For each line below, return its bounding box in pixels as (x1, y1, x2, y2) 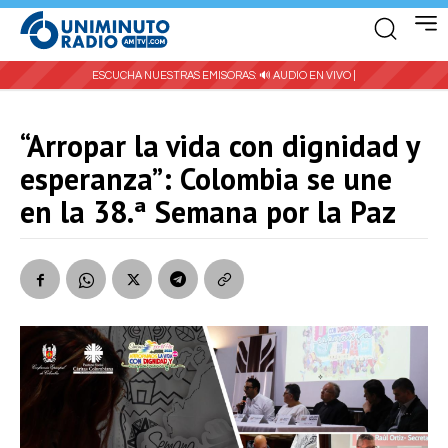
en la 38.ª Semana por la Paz (20, 191, 396, 231)
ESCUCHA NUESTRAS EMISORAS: (92, 69, 259, 81)
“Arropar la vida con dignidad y (20, 125, 419, 165)
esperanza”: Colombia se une (20, 158, 392, 198)
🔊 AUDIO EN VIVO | (259, 69, 356, 81)
